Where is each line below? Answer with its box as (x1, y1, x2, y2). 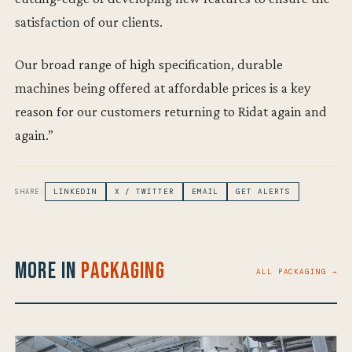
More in (15, 257, 82, 285)
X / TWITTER (114, 186, 174, 196)
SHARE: (15, 186, 46, 196)
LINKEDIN (53, 186, 97, 196)
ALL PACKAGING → (255, 266, 337, 277)
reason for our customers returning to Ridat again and (15, 103, 328, 120)
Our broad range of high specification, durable (15, 56, 284, 73)
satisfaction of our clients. (15, 13, 163, 31)
